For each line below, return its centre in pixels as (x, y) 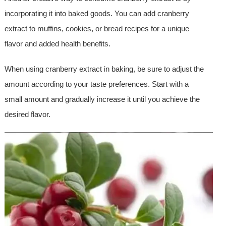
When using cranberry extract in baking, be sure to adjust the (104, 69)
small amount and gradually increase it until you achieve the (102, 99)
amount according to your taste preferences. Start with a (96, 84)
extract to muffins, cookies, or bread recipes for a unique (97, 29)
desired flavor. (27, 115)
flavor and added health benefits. (57, 44)
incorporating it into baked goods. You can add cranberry (97, 14)
